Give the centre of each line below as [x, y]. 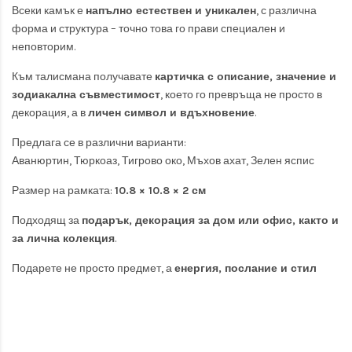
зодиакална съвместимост [86, 94]
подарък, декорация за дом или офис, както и [210, 220]
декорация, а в [50, 112]
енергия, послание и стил [246, 268]
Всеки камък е [49, 10]
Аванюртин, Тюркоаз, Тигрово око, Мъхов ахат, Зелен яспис [163, 160]
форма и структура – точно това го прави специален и [148, 28]
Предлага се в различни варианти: [99, 142]
